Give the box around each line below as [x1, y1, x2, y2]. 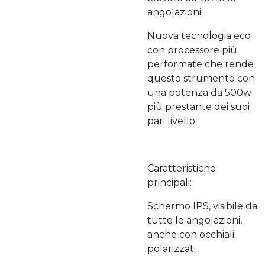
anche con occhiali [147, 229, 234, 240]
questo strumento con [147, 73, 255, 84]
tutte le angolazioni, [147, 215, 242, 226]
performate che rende [147, 59, 254, 70]
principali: [147, 177, 192, 188]
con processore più [147, 44, 237, 56]
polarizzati [147, 243, 196, 254]
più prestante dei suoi [147, 101, 250, 112]
